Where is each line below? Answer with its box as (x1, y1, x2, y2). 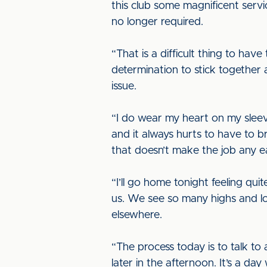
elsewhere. (111, 210, 162, 221)
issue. (111, 81, 136, 92)
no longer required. (111, 17, 203, 27)
